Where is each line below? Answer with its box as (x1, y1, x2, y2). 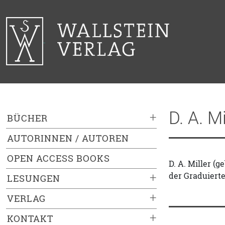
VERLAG (7, 192, 46, 205)
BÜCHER (7, 112, 48, 125)
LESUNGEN (7, 172, 60, 185)
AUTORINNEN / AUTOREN (7, 132, 129, 145)
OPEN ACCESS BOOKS (7, 152, 110, 165)
